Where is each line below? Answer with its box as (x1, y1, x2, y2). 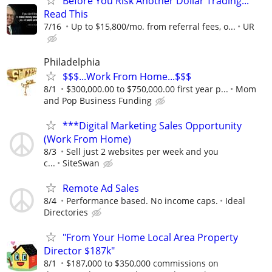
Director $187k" (44, 244, 115, 258)
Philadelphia (44, 55, 100, 69)
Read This (44, 7, 88, 21)
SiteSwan (63, 157, 100, 169)
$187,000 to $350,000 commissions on (66, 257, 219, 270)
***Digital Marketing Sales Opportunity (63, 119, 242, 133)
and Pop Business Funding (44, 94, 152, 106)
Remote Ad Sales (63, 182, 139, 195)
